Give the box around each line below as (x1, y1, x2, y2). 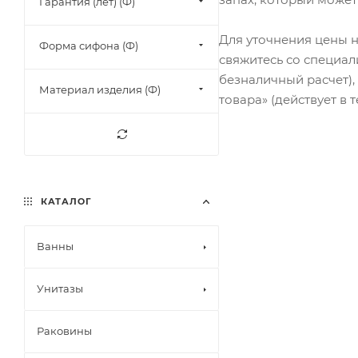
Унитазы (37, 282, 83, 295)
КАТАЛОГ (38, 196, 92, 207)
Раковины (37, 324, 92, 337)
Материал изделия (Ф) (39, 83, 161, 96)
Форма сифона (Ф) (39, 39, 138, 52)
